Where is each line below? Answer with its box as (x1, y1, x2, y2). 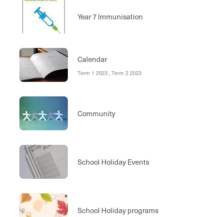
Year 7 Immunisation (77, 11, 143, 22)
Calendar (77, 53, 107, 64)
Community (77, 108, 115, 119)
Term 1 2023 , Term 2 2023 (77, 68, 143, 77)
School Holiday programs (77, 205, 160, 216)
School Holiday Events (77, 156, 149, 167)
